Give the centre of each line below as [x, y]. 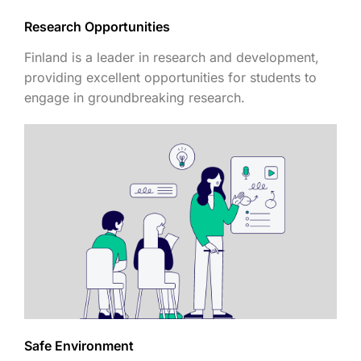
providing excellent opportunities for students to [170, 78]
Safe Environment [79, 346]
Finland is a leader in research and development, [172, 58]
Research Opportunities [97, 27]
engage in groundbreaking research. [135, 98]
